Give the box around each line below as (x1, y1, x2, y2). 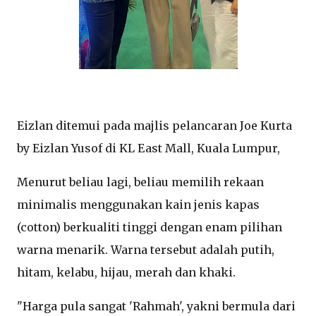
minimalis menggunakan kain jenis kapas (17, 197, 260, 212)
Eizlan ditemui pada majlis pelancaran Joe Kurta (17, 119, 292, 133)
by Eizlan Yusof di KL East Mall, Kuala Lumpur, (17, 141, 280, 155)
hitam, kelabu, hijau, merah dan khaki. (17, 265, 236, 279)
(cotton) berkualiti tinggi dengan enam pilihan (17, 220, 282, 234)
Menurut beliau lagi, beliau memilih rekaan (17, 175, 264, 189)
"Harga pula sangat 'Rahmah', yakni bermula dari (17, 299, 296, 313)
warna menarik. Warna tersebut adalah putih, (17, 243, 274, 257)
